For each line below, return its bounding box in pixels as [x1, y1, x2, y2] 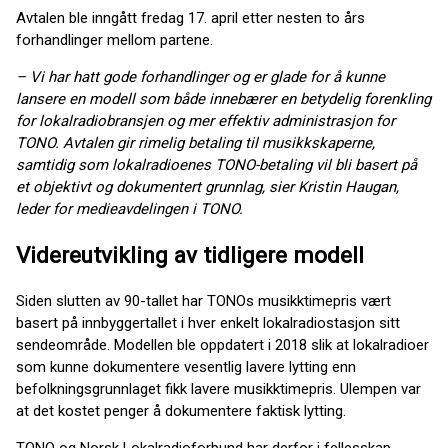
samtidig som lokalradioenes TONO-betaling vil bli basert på [16, 156, 417, 174]
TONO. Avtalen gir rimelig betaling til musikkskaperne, [16, 134, 375, 152]
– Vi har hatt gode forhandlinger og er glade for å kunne [16, 68, 385, 86]
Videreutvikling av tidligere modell [16, 241, 364, 268]
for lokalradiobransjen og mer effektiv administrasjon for [16, 112, 395, 130]
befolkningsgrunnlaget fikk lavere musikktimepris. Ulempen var [16, 380, 421, 399]
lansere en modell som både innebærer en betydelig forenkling [16, 90, 431, 108]
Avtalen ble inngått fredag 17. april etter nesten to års [16, 9, 365, 27]
